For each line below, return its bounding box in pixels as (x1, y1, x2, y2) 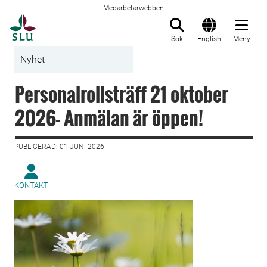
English (197, 35, 221, 43)
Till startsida (35, 15, 95, 27)
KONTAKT (14, 181, 48, 190)
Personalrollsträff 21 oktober (15, 80, 228, 108)
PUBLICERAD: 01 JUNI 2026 (14, 142, 104, 151)
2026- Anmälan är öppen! (15, 104, 203, 132)
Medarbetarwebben (103, 4, 164, 12)
